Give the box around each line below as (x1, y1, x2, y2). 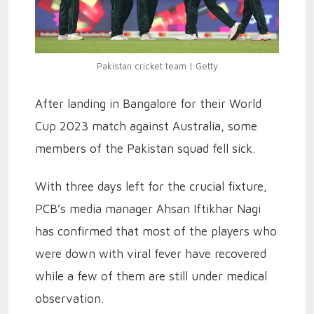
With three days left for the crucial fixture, (35, 179, 267, 193)
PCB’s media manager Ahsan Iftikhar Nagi (35, 202, 261, 216)
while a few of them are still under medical (35, 269, 267, 283)
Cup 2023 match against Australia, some (35, 119, 257, 133)
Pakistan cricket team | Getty (96, 60, 218, 71)
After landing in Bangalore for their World (35, 97, 261, 111)
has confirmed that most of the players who (35, 224, 277, 238)
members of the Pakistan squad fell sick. (35, 142, 255, 156)
